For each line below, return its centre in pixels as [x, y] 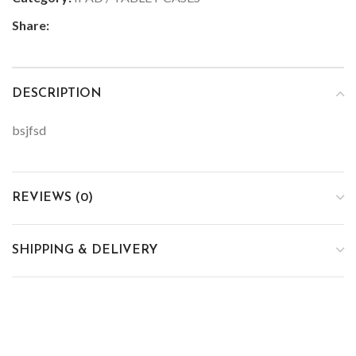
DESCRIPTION [57, 93]
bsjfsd [29, 130]
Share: [31, 25]
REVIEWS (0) [52, 197]
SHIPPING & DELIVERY [85, 250]
